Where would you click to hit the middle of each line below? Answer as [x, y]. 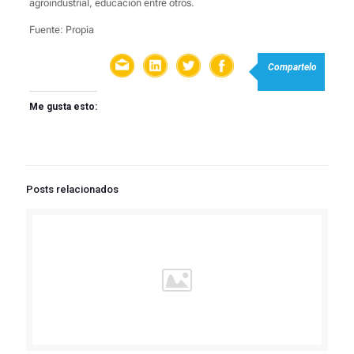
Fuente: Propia [61, 30]
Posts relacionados [72, 190]
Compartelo [293, 68]
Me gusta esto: [63, 107]
